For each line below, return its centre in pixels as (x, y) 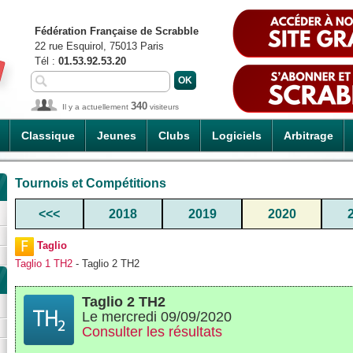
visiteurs (163, 107)
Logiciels (237, 136)
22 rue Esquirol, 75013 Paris (99, 46)
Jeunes (117, 136)
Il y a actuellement (97, 107)
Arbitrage (308, 136)
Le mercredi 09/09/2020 (157, 317)
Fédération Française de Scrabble (117, 31)
